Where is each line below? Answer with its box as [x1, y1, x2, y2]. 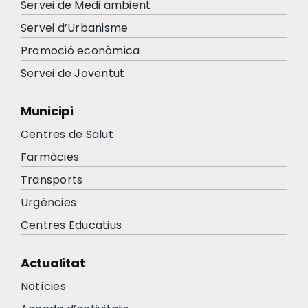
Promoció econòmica [21, 43, 140, 59]
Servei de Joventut [21, 65, 125, 82]
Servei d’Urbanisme [21, 20, 129, 36]
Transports [21, 172, 83, 188]
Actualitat [21, 254, 85, 272]
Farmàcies [21, 149, 80, 166]
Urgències [21, 195, 77, 211]
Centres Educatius [21, 217, 122, 234]
